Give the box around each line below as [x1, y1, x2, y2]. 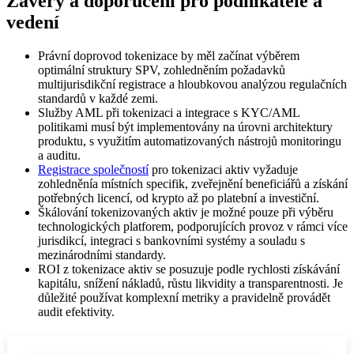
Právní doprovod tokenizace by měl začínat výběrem [38, 48, 299, 62]
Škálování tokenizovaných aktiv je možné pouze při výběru [38, 205, 333, 219]
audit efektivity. [38, 304, 115, 318]
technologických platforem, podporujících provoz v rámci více [38, 219, 348, 233]
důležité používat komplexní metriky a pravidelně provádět [38, 290, 330, 304]
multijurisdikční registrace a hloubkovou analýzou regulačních [38, 77, 347, 91]
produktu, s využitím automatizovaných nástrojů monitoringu [38, 134, 341, 148]
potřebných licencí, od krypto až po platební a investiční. [38, 190, 319, 205]
